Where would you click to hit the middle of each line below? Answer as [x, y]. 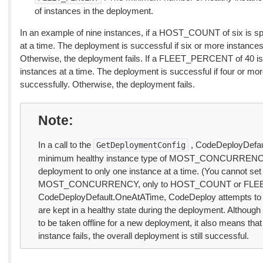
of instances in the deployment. [94, 11]
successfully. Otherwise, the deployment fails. [107, 84]
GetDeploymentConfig [141, 145]
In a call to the [65, 145]
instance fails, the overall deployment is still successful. [143, 236]
